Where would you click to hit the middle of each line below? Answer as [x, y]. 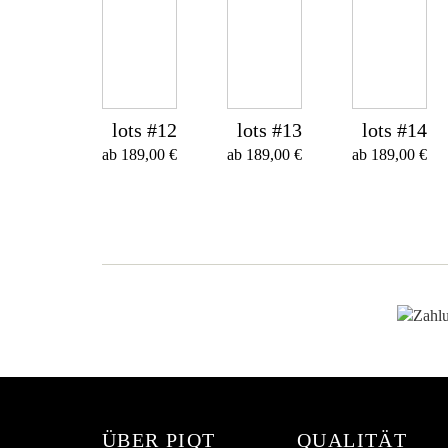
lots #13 [269, 130]
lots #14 [394, 130]
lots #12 [144, 130]
